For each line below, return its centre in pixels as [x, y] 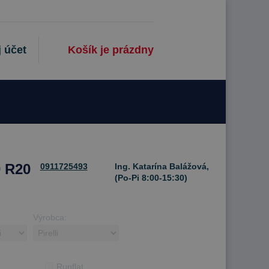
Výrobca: [50, 217]
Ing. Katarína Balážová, [160, 166]
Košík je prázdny [111, 50]
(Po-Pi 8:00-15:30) [150, 178]
